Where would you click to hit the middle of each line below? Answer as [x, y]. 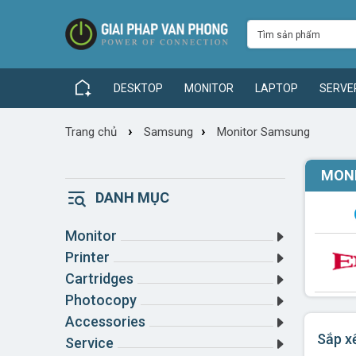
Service [89, 343]
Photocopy [101, 300]
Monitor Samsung [263, 132]
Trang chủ [91, 132]
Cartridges [99, 279]
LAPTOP [277, 88]
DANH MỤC [132, 197]
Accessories [105, 321]
